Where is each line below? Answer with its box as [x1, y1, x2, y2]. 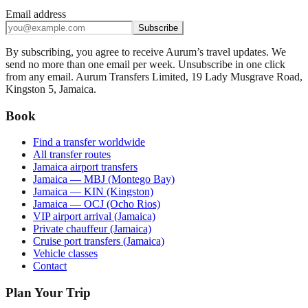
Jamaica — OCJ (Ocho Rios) [33, 198, 160, 210]
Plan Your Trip [5, 285, 91, 300]
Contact [33, 260, 67, 272]
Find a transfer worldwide [33, 136, 145, 148]
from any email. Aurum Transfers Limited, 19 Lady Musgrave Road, [5, 70, 302, 82]
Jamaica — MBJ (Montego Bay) [33, 173, 175, 186]
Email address [5, 8, 66, 20]
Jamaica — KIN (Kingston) [33, 186, 153, 198]
